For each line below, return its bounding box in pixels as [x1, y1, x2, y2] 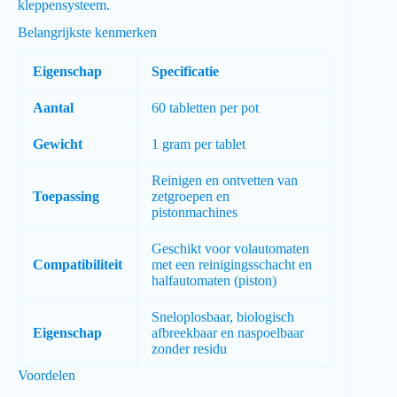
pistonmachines [152, 205, 237, 221]
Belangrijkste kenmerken [18, 24, 157, 40]
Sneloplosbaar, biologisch [152, 309, 294, 325]
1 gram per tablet [152, 136, 245, 152]
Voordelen [18, 368, 75, 384]
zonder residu [152, 341, 227, 357]
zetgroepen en [152, 189, 230, 205]
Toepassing [33, 189, 99, 205]
